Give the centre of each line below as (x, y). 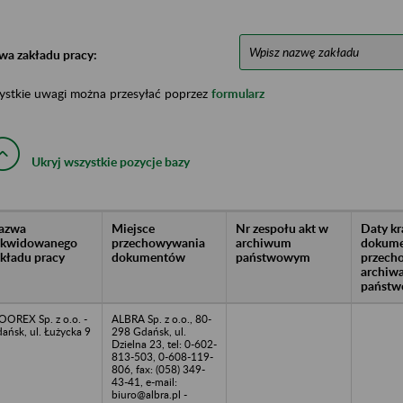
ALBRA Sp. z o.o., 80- (161, 318)
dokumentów (148, 256)
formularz (238, 93)
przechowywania (158, 242)
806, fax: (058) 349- (158, 369)
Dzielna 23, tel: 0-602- (164, 344)
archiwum (264, 242)
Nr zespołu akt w (282, 228)
